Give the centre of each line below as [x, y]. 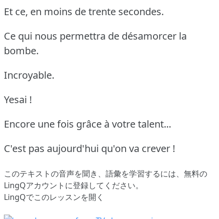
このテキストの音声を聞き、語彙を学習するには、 [94, 173]
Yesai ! [18, 99]
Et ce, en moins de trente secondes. [84, 11]
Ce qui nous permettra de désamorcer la [95, 36]
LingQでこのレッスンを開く [54, 197]
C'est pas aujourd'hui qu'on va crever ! [89, 148]
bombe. [21, 50]
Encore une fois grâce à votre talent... [88, 124]
